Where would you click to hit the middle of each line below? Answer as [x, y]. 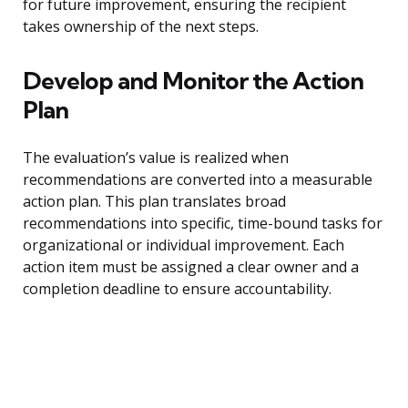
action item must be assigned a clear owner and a [191, 267]
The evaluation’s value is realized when [156, 158]
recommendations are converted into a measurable [198, 180]
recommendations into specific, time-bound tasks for [203, 224]
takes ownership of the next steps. [141, 27]
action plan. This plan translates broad [154, 202]
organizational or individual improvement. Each [184, 245]
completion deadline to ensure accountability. [177, 289]
